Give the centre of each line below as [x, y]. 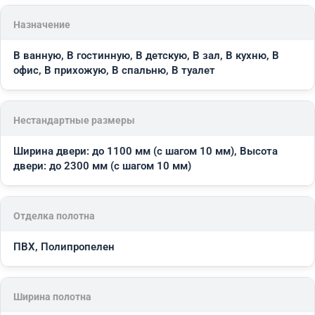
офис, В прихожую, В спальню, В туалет [114, 70]
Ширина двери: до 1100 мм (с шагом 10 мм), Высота [146, 151]
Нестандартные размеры [74, 120]
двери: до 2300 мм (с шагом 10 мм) [102, 166]
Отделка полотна [54, 216]
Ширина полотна [52, 296]
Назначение [42, 24]
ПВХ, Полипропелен [64, 246]
